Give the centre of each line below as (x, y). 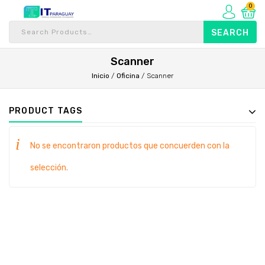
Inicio (101, 76)
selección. (49, 168)
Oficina (128, 76)
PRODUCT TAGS (46, 111)
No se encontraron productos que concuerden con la (130, 146)
